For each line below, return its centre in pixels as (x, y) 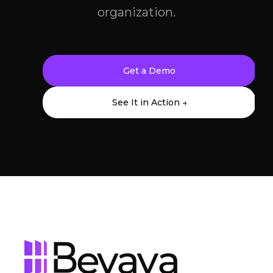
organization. (136, 12)
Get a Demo (149, 71)
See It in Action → (149, 103)
